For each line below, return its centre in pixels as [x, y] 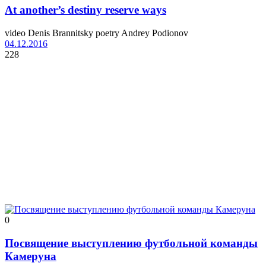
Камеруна [31, 256]
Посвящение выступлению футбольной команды [131, 243]
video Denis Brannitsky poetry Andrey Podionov [96, 33]
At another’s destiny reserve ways [85, 10]
